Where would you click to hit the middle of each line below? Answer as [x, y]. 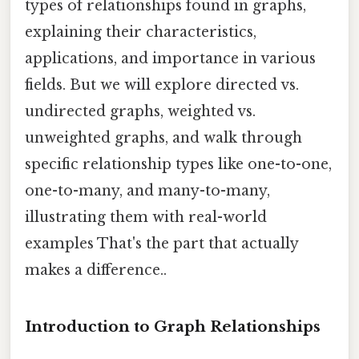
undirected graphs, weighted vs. [140, 111]
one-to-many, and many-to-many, [147, 190]
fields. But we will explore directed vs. [162, 85]
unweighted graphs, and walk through [163, 137]
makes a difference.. [96, 270]
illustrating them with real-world [146, 217]
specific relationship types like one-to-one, [178, 164]
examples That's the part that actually [161, 243]
